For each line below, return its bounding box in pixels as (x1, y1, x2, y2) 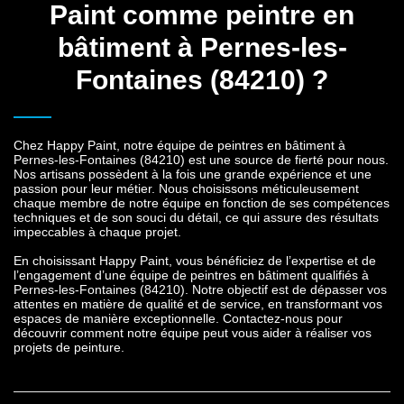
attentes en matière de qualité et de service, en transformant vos (14, 297, 382, 312)
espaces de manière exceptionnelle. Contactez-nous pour (14, 311, 343, 326)
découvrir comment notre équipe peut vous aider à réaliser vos (14, 326, 372, 341)
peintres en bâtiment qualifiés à (190, 268, 369, 283)
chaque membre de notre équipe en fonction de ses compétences (14, 196, 390, 211)
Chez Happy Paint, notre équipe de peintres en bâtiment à (14, 138, 345, 153)
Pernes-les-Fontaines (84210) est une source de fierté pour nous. (14, 152, 389, 168)
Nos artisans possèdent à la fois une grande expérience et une (14, 167, 372, 182)
